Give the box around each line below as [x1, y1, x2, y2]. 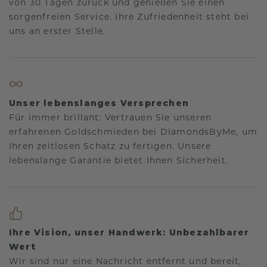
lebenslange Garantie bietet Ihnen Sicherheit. [9, 154, 229, 166]
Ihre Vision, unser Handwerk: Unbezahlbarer [9, 226, 250, 238]
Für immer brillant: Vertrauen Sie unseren [9, 111, 212, 123]
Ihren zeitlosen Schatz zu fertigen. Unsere [9, 140, 212, 151]
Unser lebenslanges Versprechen [9, 97, 189, 108]
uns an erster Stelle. [9, 25, 106, 36]
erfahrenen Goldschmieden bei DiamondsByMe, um [9, 126, 258, 137]
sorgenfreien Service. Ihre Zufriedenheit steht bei [9, 11, 250, 22]
